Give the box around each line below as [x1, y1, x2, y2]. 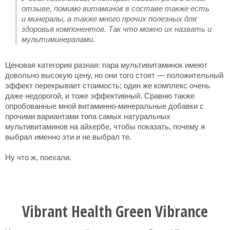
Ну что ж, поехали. [5, 153, 71, 162]
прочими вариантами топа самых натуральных [5, 112, 170, 121]
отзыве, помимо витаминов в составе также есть [22, 4, 209, 13]
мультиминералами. [22, 35, 95, 44]
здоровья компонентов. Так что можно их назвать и [22, 25, 212, 33]
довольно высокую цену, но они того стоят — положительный [5, 71, 223, 80]
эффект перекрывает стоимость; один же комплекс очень [5, 81, 210, 90]
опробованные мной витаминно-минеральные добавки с [5, 102, 204, 110]
